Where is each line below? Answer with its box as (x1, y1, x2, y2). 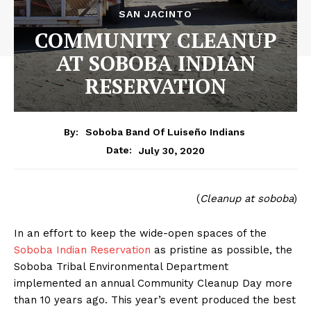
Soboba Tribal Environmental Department (14, 260, 228, 274)
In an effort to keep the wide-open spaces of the (14, 227, 267, 240)
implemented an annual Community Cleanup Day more (14, 277, 292, 290)
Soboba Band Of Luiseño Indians (85, 126, 245, 138)
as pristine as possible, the (151, 244, 292, 257)
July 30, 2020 (139, 144, 205, 156)
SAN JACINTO (119, 8, 192, 19)
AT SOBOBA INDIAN (56, 49, 255, 77)
